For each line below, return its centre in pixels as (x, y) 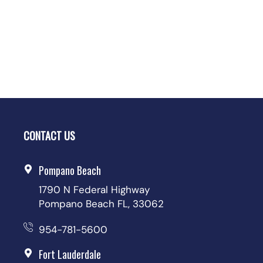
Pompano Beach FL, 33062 (101, 204)
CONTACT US (49, 136)
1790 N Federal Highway (94, 190)
